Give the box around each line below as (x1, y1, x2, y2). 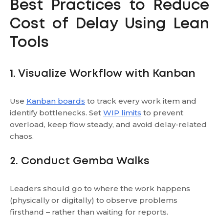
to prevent (141, 108, 183, 117)
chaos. (10, 131, 34, 141)
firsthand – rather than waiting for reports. (10, 207, 168, 217)
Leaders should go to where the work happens (10, 183, 190, 193)
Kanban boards (26, 96, 85, 106)
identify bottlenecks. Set (10, 108, 103, 117)
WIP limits (103, 108, 141, 117)
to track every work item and (85, 96, 197, 106)
